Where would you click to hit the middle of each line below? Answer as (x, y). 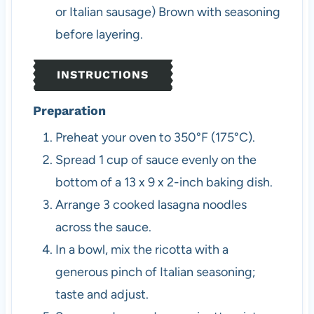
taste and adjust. (102, 295)
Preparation (69, 111)
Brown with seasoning (219, 12)
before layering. (99, 34)
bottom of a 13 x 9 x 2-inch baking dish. (164, 183)
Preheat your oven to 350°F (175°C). (155, 138)
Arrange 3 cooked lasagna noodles (151, 205)
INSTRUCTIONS (103, 74)
